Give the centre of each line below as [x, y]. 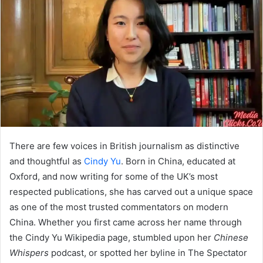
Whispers [29, 252]
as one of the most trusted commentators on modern [119, 207]
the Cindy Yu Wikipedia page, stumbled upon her [112, 237]
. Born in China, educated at [178, 161]
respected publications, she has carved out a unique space [131, 191]
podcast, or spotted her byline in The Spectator [148, 252]
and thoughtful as [47, 161]
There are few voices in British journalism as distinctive [124, 146]
